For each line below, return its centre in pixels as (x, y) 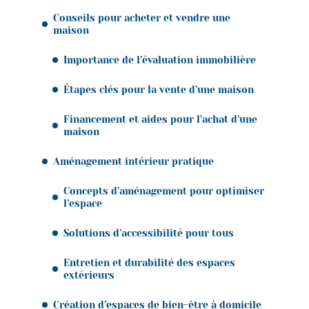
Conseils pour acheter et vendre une (142, 18)
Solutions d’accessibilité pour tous (149, 233)
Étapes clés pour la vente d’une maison (159, 89)
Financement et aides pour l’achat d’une (160, 119)
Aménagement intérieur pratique (133, 161)
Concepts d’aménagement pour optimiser (164, 191)
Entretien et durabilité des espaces (149, 262)
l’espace (83, 203)
